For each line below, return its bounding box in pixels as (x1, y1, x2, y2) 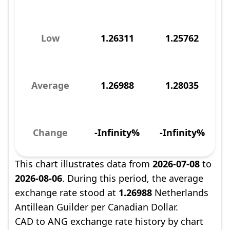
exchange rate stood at (15, 186, 119, 199)
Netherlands (152, 186, 208, 199)
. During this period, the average (62, 172, 203, 184)
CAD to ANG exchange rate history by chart (15, 215, 203, 227)
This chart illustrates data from (15, 158, 152, 170)
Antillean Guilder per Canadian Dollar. (15, 201, 178, 213)
